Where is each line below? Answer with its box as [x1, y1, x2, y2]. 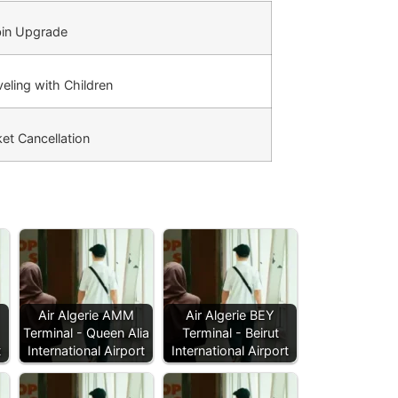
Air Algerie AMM [38, 307, 134, 323]
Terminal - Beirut [181, 325, 279, 341]
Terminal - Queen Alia [23, 325, 149, 341]
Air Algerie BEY [186, 307, 275, 323]
